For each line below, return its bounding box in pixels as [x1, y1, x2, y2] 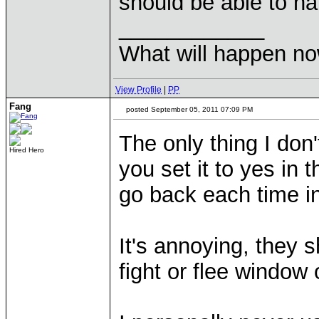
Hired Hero [9, 146, 44, 154]
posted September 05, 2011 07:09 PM [124, 105, 253, 113]
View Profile [115, 85, 162, 95]
